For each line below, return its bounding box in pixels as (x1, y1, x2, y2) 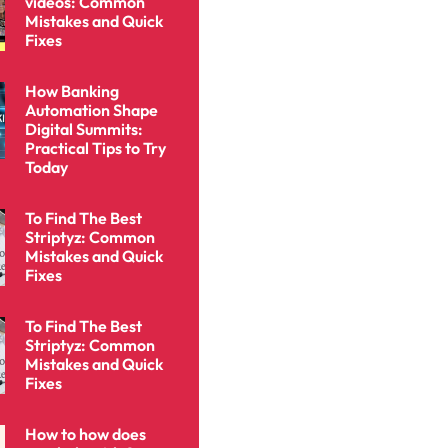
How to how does (24, 424, 146, 444)
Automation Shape (24, 100, 158, 120)
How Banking (24, 81, 119, 101)
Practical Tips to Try (24, 138, 166, 158)
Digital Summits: (24, 119, 143, 139)
